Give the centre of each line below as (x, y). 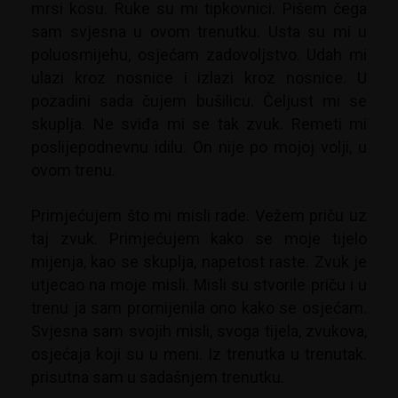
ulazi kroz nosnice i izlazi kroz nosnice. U (199, 78)
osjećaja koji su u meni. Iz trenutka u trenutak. (199, 354)
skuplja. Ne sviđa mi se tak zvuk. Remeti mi (199, 124)
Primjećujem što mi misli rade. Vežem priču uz (199, 216)
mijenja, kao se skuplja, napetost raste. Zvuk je (199, 262)
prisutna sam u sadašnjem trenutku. (158, 378)
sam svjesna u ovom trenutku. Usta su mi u (199, 32)
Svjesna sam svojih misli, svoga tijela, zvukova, (199, 331)
